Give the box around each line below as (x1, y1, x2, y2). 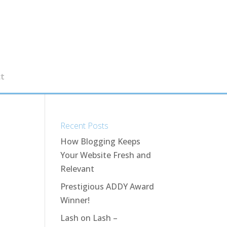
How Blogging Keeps (60, 136, 141, 147)
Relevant (60, 163, 95, 174)
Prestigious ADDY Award (60, 181, 155, 192)
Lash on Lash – (60, 212, 118, 223)
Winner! (60, 195, 90, 206)
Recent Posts (60, 120, 109, 131)
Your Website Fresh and (60, 149, 152, 161)
